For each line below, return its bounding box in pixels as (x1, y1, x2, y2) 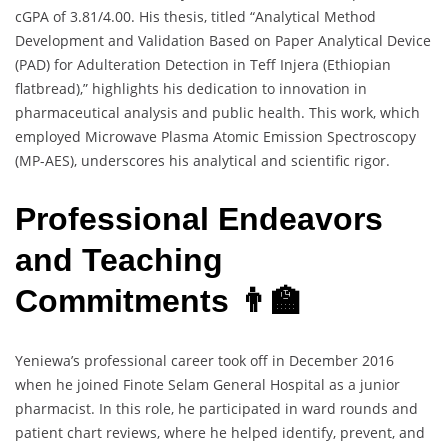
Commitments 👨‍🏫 (15, 283, 302, 320)
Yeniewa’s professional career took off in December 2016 (15, 350, 394, 370)
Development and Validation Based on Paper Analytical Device (15, 30, 431, 50)
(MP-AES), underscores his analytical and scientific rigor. (15, 150, 390, 170)
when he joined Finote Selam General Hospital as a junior (15, 374, 400, 394)
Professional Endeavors (15, 201, 383, 238)
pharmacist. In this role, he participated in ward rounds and (15, 398, 418, 418)
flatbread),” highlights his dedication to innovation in (15, 78, 367, 98)
